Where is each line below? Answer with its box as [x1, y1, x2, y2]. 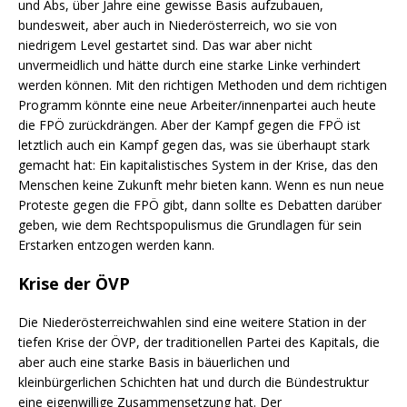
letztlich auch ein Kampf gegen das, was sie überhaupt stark [18, 135, 370, 154]
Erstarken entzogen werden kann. [18, 235, 214, 253]
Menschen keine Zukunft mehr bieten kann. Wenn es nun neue [18, 175, 384, 194]
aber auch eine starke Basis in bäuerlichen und [18, 352, 290, 371]
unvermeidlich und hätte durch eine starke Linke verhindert [18, 55, 361, 74]
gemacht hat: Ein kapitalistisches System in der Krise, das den [18, 155, 378, 174]
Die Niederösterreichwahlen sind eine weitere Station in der [18, 313, 366, 331]
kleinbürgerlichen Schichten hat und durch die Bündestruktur [18, 372, 369, 391]
